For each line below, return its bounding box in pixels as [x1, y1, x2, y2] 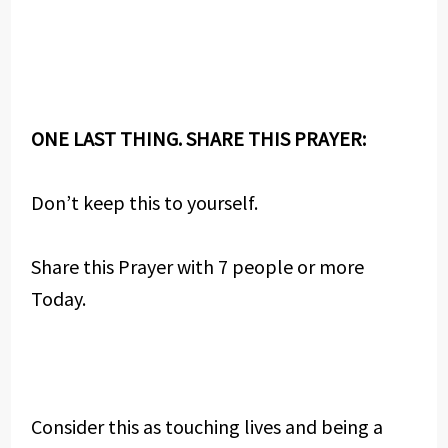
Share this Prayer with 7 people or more [30, 254, 364, 279]
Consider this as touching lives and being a [30, 414, 383, 439]
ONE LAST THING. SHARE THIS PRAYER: [30, 126, 366, 151]
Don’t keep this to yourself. [30, 190, 258, 215]
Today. [30, 286, 86, 311]
